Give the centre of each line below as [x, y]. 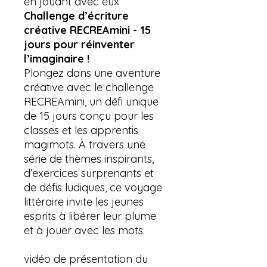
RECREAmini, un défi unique [91, 101]
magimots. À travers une [85, 144]
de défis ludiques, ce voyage [93, 187]
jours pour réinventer [79, 44]
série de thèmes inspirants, [89, 159]
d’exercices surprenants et [89, 173]
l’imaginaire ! [57, 58]
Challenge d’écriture [76, 15]
